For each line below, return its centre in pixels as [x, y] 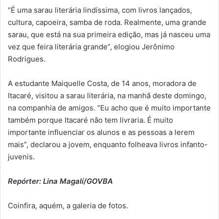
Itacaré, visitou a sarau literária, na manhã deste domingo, [107, 95]
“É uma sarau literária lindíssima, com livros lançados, [100, 10]
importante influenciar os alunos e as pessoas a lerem [101, 132]
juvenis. [21, 156]
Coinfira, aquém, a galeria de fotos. [68, 205]
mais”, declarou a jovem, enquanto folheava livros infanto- [108, 144]
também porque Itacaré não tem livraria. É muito [90, 120]
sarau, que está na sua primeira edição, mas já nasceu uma [109, 34]
